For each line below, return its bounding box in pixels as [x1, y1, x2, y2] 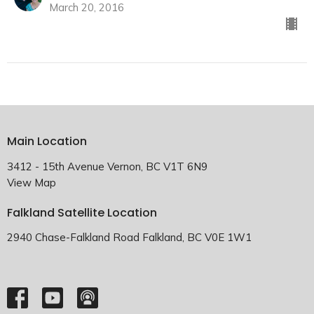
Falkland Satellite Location [7, 204, 157, 221]
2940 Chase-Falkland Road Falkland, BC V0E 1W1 [7, 231, 252, 245]
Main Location [7, 133, 87, 150]
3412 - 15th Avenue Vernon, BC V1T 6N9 [7, 159, 207, 173]
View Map [7, 175, 56, 189]
